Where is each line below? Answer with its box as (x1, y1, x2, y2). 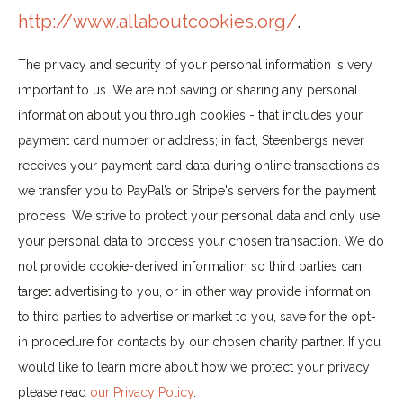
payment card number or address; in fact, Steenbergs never (18, 133, 364, 148)
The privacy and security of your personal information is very (18, 58, 372, 72)
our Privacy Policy (90, 385, 193, 399)
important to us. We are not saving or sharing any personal (18, 83, 358, 97)
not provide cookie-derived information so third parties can (18, 259, 362, 273)
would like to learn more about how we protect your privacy (18, 360, 370, 374)
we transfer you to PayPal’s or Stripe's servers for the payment (18, 184, 376, 198)
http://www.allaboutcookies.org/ (18, 11, 297, 32)
